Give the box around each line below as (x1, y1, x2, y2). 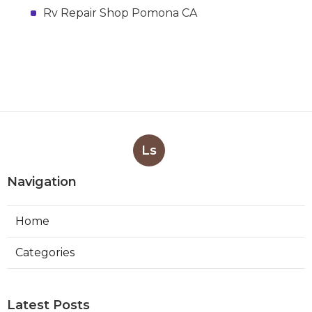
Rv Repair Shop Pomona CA (43, 6, 197, 19)
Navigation (7, 173, 77, 189)
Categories (15, 245, 75, 259)
